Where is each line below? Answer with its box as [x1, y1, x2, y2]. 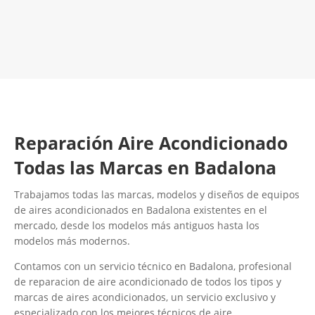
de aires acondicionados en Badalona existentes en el [14, 203, 267, 217]
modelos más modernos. [14, 234, 130, 248]
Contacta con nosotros [91, 44, 224, 61]
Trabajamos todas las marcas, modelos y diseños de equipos [14, 188, 300, 202]
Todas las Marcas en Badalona [14, 155, 276, 180]
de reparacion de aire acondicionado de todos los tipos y [14, 275, 281, 289]
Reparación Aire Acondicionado [14, 131, 288, 155]
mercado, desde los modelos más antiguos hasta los [14, 219, 259, 233]
